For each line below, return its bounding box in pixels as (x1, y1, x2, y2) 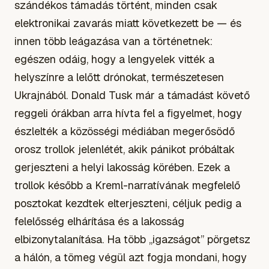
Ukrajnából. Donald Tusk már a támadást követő (14, 88, 250, 102)
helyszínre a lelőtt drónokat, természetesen (14, 70, 224, 84)
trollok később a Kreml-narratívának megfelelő (14, 178, 240, 192)
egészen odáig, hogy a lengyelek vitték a (14, 52, 214, 66)
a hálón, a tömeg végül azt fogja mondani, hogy (14, 250, 247, 264)
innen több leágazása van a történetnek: (14, 34, 213, 48)
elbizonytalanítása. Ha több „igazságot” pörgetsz (14, 232, 250, 246)
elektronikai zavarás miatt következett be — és (14, 16, 241, 30)
